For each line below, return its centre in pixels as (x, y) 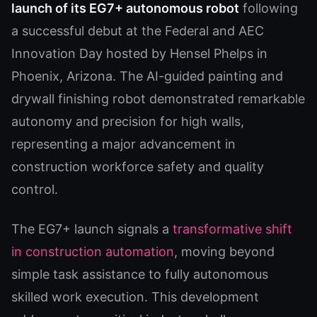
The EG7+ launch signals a (92, 229)
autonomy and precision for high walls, (128, 121)
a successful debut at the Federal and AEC (138, 31)
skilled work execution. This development (135, 297)
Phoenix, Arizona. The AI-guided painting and (147, 76)
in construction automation (93, 252)
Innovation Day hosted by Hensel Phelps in (139, 53)
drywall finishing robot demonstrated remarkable (158, 99)
